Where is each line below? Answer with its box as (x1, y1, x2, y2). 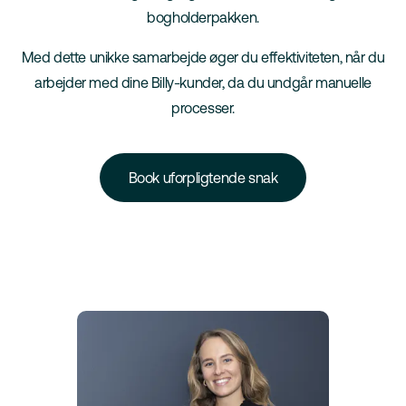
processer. (171, 100, 235, 116)
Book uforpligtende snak (128, 169, 278, 186)
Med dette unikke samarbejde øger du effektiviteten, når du (21, 49, 385, 65)
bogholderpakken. (147, 9, 259, 25)
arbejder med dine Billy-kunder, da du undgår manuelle (34, 74, 372, 91)
